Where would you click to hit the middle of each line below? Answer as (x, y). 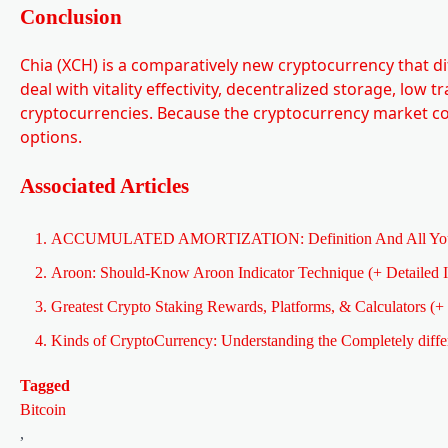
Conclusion (71, 17)
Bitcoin (43, 409)
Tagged (45, 385)
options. (51, 136)
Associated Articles (104, 185)
